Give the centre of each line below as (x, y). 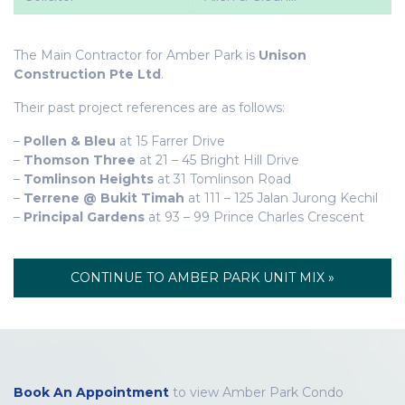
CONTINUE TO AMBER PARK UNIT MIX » (202, 278)
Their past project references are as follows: (149, 108)
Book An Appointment (91, 392)
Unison (283, 55)
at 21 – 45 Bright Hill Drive (217, 160)
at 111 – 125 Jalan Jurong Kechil (281, 198)
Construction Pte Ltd (87, 74)
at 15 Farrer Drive (170, 141)
